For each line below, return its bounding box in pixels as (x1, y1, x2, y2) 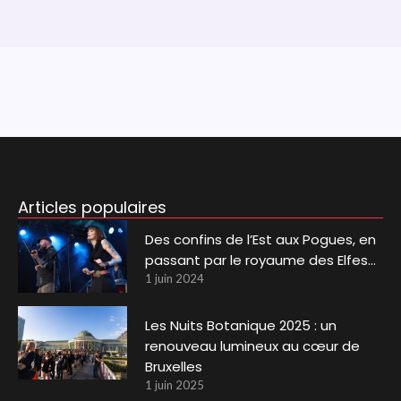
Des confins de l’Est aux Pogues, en (145, 229, 377, 249)
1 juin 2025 (145, 378, 205, 393)
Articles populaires (17, 195, 166, 218)
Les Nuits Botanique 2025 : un (145, 316, 337, 336)
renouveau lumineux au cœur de (145, 337, 361, 356)
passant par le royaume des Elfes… (145, 250, 377, 269)
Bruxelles (145, 357, 203, 377)
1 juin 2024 (145, 270, 205, 286)
